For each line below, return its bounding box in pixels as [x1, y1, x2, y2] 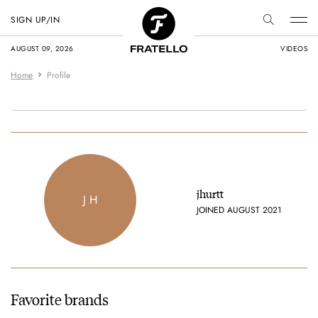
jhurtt [196, 185, 224, 202]
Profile [47, 69, 70, 82]
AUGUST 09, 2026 [11, 43, 74, 54]
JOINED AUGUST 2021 [196, 203, 281, 216]
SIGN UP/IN [11, 13, 60, 26]
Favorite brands [11, 288, 109, 309]
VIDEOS [280, 43, 307, 54]
